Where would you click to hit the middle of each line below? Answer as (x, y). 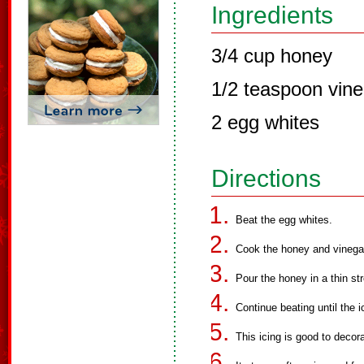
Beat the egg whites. (284, 220)
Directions (266, 178)
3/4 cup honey (272, 56)
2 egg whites (265, 122)
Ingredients (272, 15)
